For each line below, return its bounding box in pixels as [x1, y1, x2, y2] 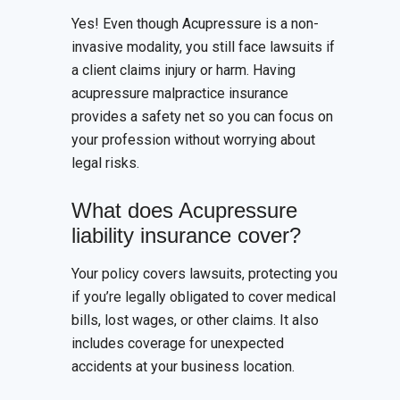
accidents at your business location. [71, 358, 295, 376]
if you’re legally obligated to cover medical [71, 288, 336, 306]
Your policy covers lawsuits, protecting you [71, 265, 337, 283]
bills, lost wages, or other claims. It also [71, 312, 319, 329]
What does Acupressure [71, 198, 297, 223]
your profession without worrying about [71, 131, 315, 149]
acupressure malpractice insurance [71, 85, 288, 103]
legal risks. [71, 154, 139, 172]
